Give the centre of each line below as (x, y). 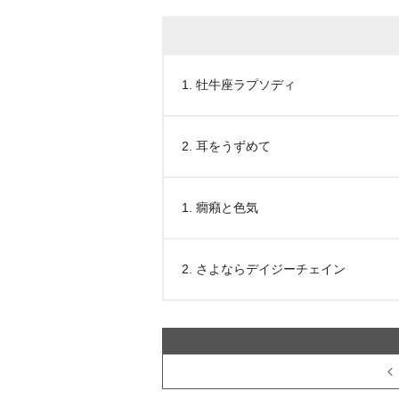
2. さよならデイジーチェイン (264, 269)
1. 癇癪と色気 (220, 208)
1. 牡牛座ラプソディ (239, 85)
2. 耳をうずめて (226, 146)
